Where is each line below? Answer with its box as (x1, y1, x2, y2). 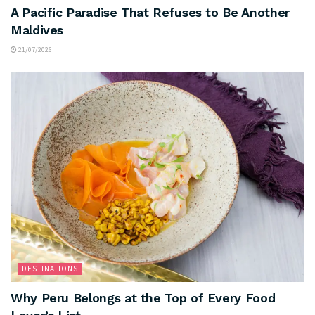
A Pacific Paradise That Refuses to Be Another (11, 4, 290, 20)
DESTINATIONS (22, 263, 78, 274)
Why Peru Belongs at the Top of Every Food (11, 290, 276, 305)
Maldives (11, 22, 64, 37)
